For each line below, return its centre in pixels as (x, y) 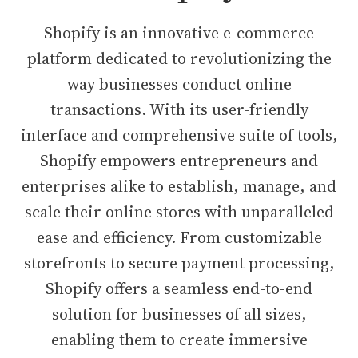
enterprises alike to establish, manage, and (179, 186)
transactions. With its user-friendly (179, 109)
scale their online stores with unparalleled (179, 212)
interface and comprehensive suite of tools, (179, 135)
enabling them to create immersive (179, 340)
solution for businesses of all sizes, (179, 314)
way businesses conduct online (179, 84)
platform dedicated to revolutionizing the (179, 58)
